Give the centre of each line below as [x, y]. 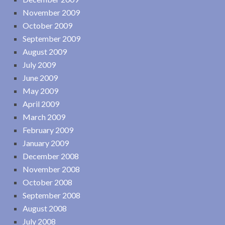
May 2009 [40, 90]
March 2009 [44, 117]
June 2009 [40, 77]
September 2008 [51, 195]
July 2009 [39, 64]
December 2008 [51, 156]
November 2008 [51, 169]
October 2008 [47, 182]
